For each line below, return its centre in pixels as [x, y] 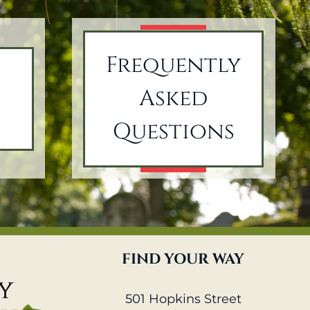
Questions [173, 131]
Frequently [174, 65]
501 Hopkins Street [183, 299]
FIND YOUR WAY [183, 260]
